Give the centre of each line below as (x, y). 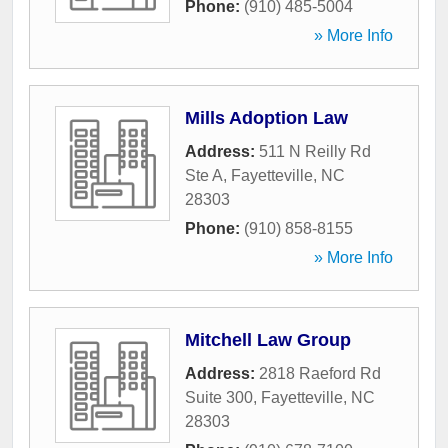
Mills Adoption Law (266, 118)
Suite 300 (219, 398)
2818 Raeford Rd (320, 374)
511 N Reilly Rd (315, 152)
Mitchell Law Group (268, 340)
